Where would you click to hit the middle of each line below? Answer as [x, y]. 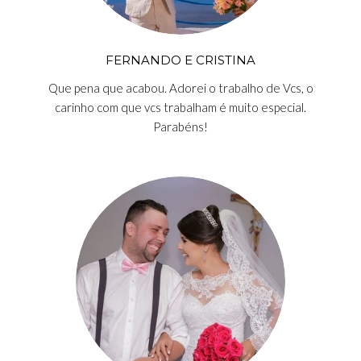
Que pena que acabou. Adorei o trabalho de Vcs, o [180, 88]
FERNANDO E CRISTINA [180, 60]
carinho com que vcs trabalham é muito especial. [180, 107]
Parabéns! [180, 127]
